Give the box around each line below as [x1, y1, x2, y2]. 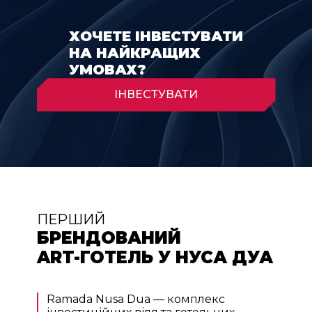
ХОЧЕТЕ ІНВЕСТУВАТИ [69, 28, 243, 45]
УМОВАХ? [69, 61, 146, 79]
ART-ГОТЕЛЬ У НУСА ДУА [36, 247, 273, 268]
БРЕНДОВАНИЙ [36, 228, 181, 249]
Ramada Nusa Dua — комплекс [46, 292, 225, 306]
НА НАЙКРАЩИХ [69, 45, 201, 62]
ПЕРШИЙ [36, 211, 105, 228]
